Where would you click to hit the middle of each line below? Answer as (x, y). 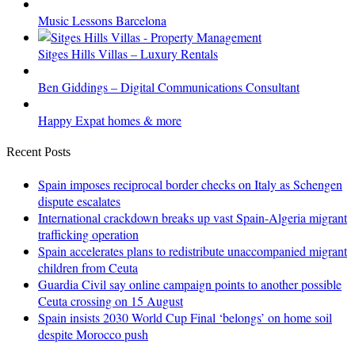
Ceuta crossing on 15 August (111, 301)
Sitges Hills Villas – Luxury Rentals (128, 53)
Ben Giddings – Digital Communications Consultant (169, 86)
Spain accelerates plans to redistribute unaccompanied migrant (193, 251)
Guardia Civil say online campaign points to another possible (190, 284)
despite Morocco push (93, 334)
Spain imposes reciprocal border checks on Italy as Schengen (190, 185)
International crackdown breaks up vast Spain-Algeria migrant (193, 218)
